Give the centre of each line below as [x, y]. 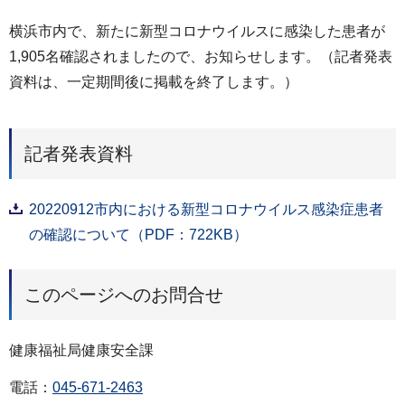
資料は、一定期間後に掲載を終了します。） [154, 82]
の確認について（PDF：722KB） [138, 234]
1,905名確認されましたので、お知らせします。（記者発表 [201, 57]
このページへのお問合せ [124, 294]
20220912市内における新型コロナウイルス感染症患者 [206, 209]
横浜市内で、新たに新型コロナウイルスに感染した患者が [197, 31]
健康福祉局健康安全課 [81, 350]
